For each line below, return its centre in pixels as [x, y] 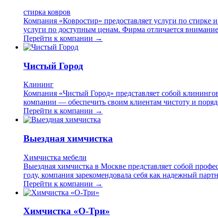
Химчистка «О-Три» [67, 211]
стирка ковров [47, 12]
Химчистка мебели [55, 157]
